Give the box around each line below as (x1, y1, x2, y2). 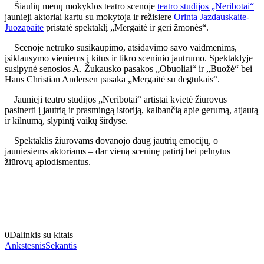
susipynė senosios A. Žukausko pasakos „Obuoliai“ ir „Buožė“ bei (5, 63, 252, 74)
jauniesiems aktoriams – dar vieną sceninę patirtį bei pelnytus (5, 146, 230, 156)
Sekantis (45, 240, 77, 250)
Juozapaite (5, 22, 44, 32)
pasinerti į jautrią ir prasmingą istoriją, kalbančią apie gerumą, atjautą (5, 104, 258, 115)
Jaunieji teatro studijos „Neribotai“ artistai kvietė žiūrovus (5, 94, 227, 104)
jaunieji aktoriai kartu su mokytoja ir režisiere (5, 11, 174, 22)
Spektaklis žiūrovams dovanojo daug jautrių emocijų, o (5, 135, 218, 146)
